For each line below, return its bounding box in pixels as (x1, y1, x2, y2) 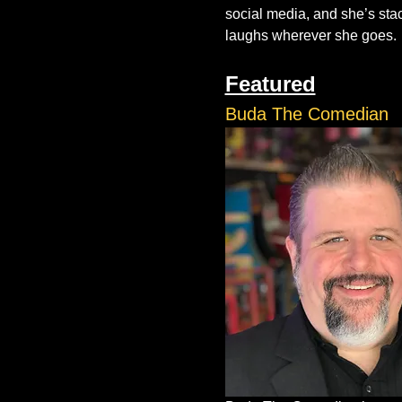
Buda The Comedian (224, 104, 389, 124)
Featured (224, 72, 316, 96)
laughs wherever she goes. (224, 28, 397, 43)
